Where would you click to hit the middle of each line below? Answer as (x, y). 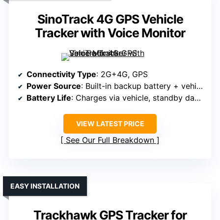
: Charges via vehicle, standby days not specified (133, 98)
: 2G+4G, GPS (122, 74)
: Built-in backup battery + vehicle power (139, 86)
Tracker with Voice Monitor (110, 33)
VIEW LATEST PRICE (110, 124)
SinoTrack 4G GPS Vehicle (110, 19)
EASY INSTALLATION (45, 186)
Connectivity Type (61, 74)
